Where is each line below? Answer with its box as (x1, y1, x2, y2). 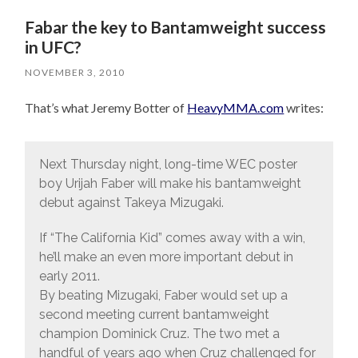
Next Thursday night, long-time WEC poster (38, 157, 297, 173)
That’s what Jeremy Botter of (25, 99, 188, 115)
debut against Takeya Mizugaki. (38, 195, 224, 211)
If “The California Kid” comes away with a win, (38, 230, 305, 246)
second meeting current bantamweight (38, 307, 269, 323)
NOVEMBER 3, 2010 (25, 66, 125, 78)
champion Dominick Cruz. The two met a (38, 326, 280, 342)
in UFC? (25, 36, 82, 57)
